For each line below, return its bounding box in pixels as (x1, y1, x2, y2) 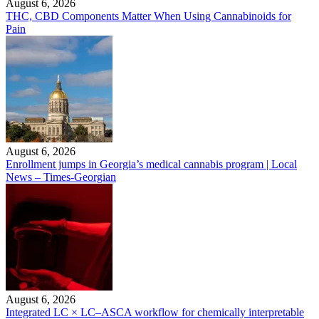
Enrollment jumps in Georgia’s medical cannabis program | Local (6, 158, 297, 170)
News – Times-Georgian (6, 171, 116, 183)
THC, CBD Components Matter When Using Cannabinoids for (6, 10, 291, 22)
